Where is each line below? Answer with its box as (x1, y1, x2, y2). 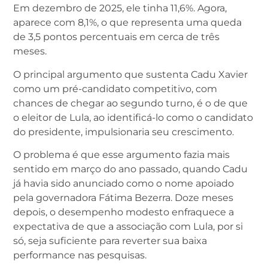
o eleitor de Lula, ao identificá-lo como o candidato (13, 111, 253, 123)
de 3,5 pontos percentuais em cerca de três (13, 31, 220, 43)
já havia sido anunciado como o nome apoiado (13, 177, 234, 189)
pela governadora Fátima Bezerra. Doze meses (13, 191, 233, 203)
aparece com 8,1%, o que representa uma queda (13, 17, 242, 29)
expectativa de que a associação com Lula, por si (13, 220, 243, 232)
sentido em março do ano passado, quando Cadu (13, 163, 248, 175)
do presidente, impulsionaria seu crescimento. (13, 126, 234, 138)
